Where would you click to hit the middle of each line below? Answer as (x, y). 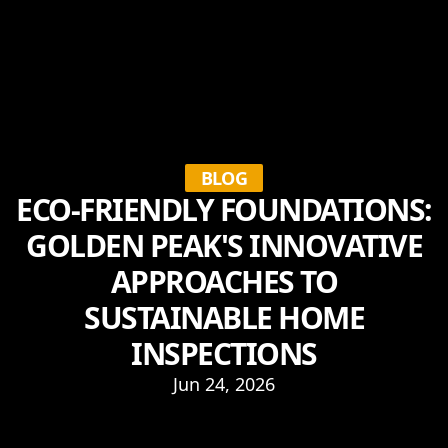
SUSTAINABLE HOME (224, 317)
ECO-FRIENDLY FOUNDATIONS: (224, 209)
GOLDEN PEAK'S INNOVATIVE (224, 245)
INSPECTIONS (224, 353)
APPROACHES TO (224, 281)
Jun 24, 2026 (224, 384)
